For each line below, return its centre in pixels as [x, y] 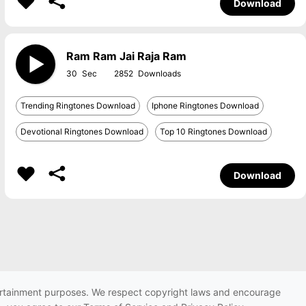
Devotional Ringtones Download [82, 131]
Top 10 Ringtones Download [213, 131]
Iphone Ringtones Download [205, 106]
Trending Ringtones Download [78, 106]
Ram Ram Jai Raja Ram [126, 56]
